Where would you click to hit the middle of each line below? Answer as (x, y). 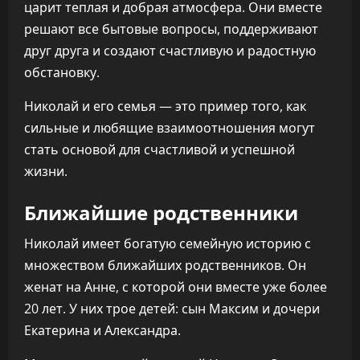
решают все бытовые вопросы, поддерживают (171, 29)
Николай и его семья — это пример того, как (165, 106)
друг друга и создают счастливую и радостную (170, 51)
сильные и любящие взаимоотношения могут (170, 128)
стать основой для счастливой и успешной (160, 149)
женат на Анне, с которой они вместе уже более (176, 287)
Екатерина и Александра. (102, 330)
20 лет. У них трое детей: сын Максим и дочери (172, 309)
